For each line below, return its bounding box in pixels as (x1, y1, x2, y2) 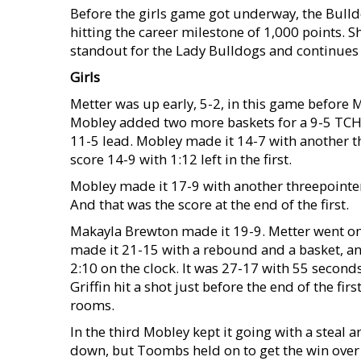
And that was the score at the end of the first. (70, 195, 349, 214)
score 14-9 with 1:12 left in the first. (70, 150, 292, 168)
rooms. (70, 296, 114, 314)
